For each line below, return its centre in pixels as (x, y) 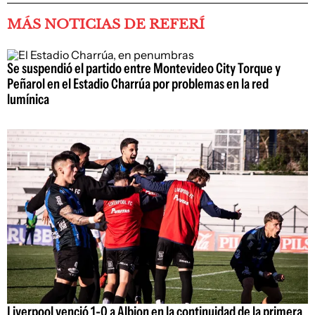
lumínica (28, 99)
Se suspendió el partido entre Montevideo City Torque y (144, 68)
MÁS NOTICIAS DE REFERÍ (106, 24)
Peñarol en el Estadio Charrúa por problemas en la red (138, 84)
